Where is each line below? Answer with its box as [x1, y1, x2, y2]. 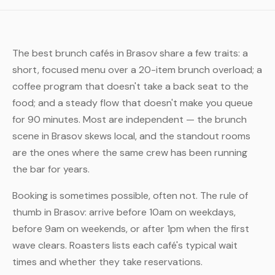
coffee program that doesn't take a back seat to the [12, 80, 249, 93]
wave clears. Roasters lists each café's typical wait [12, 239, 238, 252]
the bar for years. [12, 163, 90, 176]
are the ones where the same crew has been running [12, 146, 247, 159]
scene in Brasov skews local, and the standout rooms [12, 130, 250, 142]
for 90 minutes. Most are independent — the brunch [12, 113, 247, 126]
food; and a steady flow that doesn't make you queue [12, 96, 253, 109]
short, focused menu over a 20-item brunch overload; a [12, 63, 262, 76]
